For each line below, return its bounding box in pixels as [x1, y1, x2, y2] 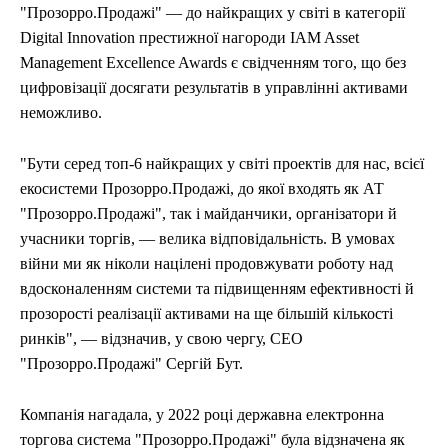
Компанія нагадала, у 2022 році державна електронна [20, 406, 384, 424]
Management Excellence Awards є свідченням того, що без [20, 54, 406, 72]
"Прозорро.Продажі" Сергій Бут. [20, 355, 243, 373]
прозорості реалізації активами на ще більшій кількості [20, 305, 393, 323]
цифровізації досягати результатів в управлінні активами [20, 79, 408, 97]
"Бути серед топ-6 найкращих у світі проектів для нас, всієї [20, 155, 424, 173]
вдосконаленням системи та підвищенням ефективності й [20, 280, 414, 298]
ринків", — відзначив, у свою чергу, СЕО [20, 330, 303, 348]
